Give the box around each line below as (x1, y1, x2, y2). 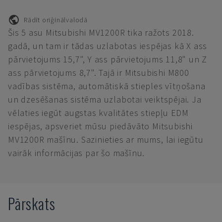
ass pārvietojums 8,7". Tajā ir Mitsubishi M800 (8, 67, 189, 78)
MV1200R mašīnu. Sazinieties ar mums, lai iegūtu (8, 134, 204, 145)
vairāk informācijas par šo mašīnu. (8, 147, 145, 159)
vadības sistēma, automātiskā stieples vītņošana (8, 80, 206, 92)
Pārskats (8, 192, 55, 215)
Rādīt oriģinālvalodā (24, 15, 88, 24)
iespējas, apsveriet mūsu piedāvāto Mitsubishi (8, 120, 193, 132)
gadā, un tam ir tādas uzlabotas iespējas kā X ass (8, 40, 208, 52)
